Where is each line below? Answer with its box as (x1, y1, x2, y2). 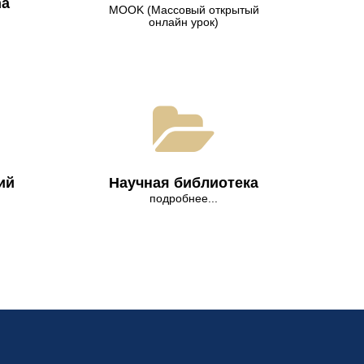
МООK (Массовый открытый (108, 2, 259, 16)
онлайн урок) (149, 15, 219, 28)
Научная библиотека (109, 175, 258, 192)
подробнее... (149, 192, 218, 206)
